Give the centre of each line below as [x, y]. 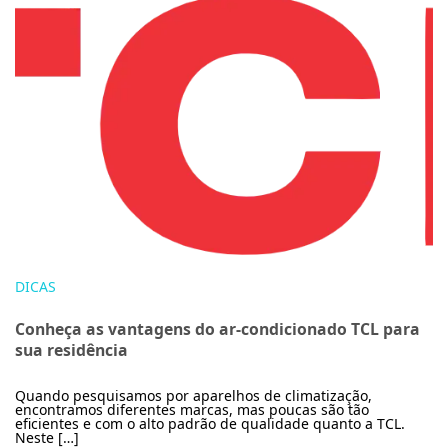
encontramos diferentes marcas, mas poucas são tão [192, 409]
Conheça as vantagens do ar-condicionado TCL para [217, 328]
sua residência [71, 349]
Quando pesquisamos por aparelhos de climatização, [193, 395]
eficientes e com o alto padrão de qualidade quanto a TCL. [210, 423]
